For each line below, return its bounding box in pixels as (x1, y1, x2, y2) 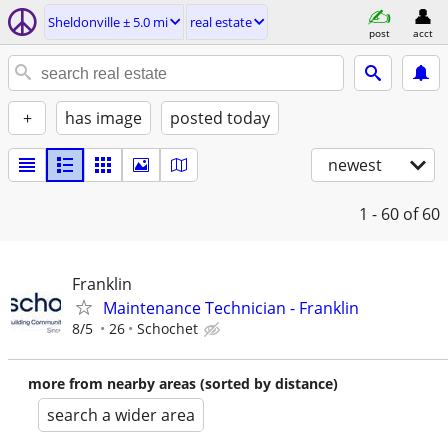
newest (328, 154, 382, 176)
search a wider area (47, 404, 195, 426)
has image (65, 107, 142, 129)
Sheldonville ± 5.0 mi (48, 13, 168, 31)
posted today (170, 107, 270, 129)
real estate (190, 13, 252, 31)
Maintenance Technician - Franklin (103, 297, 359, 319)
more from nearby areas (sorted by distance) (28, 374, 338, 393)
